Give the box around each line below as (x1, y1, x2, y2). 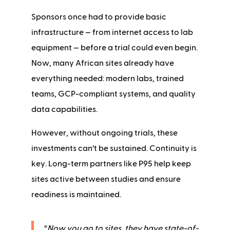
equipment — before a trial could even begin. (31, 44, 198, 52)
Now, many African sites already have (31, 59, 174, 68)
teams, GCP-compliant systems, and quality (31, 90, 196, 99)
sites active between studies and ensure (31, 175, 181, 184)
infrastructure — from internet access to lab (31, 28, 193, 37)
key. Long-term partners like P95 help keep (31, 160, 191, 168)
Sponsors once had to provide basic (31, 13, 166, 22)
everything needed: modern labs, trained (31, 74, 184, 83)
